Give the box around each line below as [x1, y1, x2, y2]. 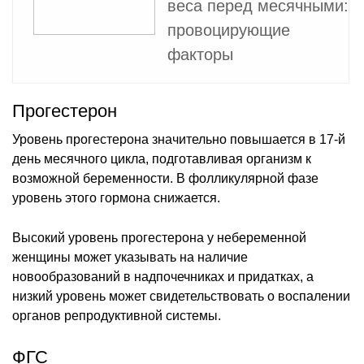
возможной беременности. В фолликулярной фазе [12, 171, 318, 185]
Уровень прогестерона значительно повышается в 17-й [12, 132, 345, 146]
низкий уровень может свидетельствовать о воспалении [12, 288, 350, 303]
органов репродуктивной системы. [12, 308, 221, 323]
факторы [167, 45, 233, 63]
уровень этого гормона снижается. [12, 190, 220, 205]
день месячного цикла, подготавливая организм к [12, 151, 311, 166]
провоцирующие [167, 20, 290, 39]
